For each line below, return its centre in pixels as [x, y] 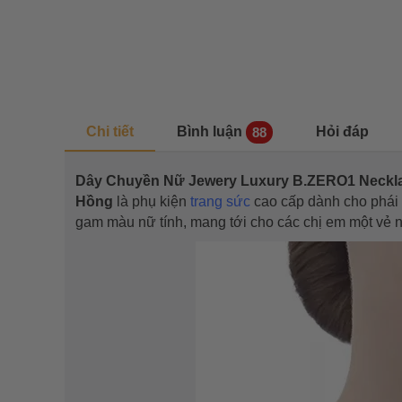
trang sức [220, 201]
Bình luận [210, 132]
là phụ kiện [152, 201]
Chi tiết [110, 132]
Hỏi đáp [342, 132]
